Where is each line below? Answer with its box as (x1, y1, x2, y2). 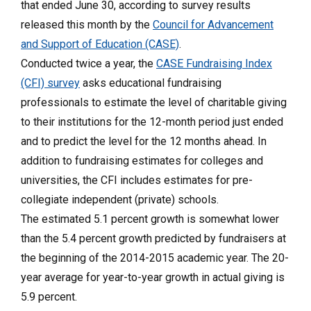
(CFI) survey (21, 76, 80, 90)
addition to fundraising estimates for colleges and (21, 154, 263, 167)
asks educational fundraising (80, 76, 221, 90)
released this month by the (21, 18, 153, 31)
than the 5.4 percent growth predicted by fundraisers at (21, 232, 286, 245)
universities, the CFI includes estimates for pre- (21, 174, 253, 187)
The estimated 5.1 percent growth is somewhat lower (21, 212, 279, 226)
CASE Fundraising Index (156, 57, 272, 70)
